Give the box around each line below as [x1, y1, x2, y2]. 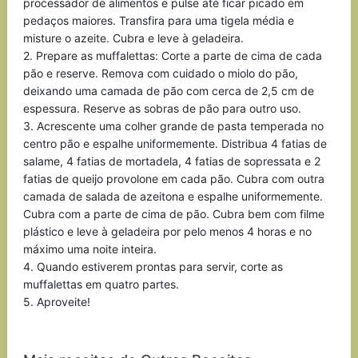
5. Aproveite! [22, 295, 90, 308]
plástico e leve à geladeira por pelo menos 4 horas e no [22, 225, 312, 238]
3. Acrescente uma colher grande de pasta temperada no [22, 119, 324, 133]
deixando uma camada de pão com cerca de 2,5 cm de [22, 84, 314, 97]
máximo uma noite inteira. [22, 242, 157, 256]
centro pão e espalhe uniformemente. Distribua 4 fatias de [22, 137, 327, 150]
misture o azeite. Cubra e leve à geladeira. [22, 31, 244, 45]
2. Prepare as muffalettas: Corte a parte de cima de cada [22, 49, 322, 62]
